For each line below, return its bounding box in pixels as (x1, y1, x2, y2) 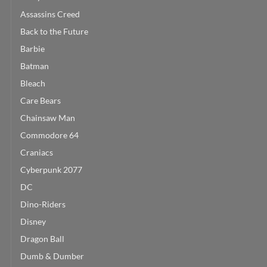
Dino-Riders (20, 198, 66, 209)
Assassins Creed (20, 8, 80, 19)
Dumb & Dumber (20, 250, 84, 261)
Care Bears (20, 95, 61, 105)
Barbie (20, 43, 45, 54)
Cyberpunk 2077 (20, 164, 82, 175)
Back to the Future (20, 26, 88, 36)
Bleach (20, 77, 45, 88)
